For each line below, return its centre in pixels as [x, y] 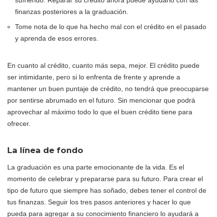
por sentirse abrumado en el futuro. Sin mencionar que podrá [101, 100]
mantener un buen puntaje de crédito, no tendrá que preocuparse [108, 88]
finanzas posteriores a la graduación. [72, 11]
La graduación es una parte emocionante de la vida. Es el [96, 167]
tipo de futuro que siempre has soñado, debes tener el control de [107, 190]
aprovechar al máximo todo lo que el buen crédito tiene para [100, 112]
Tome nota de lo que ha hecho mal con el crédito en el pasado [111, 26]
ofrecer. [19, 123]
